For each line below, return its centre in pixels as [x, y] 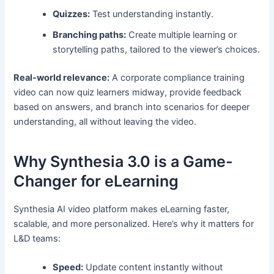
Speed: [68, 267]
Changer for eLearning [96, 181]
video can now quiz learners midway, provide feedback [128, 92]
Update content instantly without [153, 267]
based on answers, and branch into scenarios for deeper [132, 107]
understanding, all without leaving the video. [105, 121]
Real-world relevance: [62, 77]
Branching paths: [90, 35]
